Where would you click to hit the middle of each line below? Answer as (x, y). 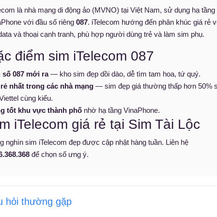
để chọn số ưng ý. (59, 154)
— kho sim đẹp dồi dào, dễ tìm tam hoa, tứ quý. (124, 74)
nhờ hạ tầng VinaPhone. (121, 110)
